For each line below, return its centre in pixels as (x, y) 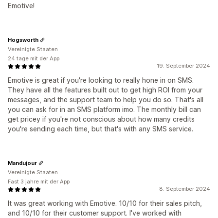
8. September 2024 (185, 189)
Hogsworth (23, 40)
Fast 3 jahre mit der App (39, 182)
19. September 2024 (183, 66)
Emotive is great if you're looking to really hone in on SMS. (101, 80)
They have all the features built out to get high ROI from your (105, 90)
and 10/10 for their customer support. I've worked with (95, 213)
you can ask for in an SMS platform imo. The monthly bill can (104, 109)
